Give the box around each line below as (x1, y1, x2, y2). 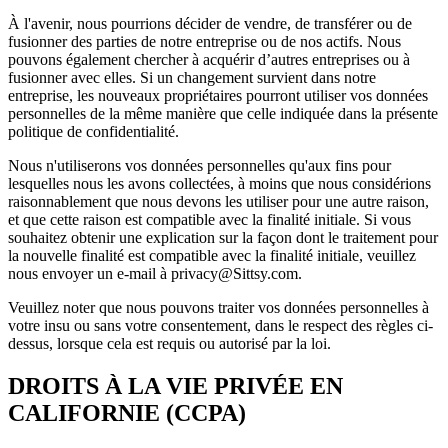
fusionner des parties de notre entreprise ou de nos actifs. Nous (8, 33, 401, 51)
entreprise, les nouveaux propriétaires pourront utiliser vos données (8, 87, 428, 105)
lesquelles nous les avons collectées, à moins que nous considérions (8, 175, 431, 193)
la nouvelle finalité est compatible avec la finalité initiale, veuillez (8, 247, 416, 265)
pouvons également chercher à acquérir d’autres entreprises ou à (8, 51, 410, 69)
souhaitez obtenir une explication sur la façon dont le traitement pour (8, 229, 438, 247)
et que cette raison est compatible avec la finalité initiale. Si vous (8, 211, 411, 229)
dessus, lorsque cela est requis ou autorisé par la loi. (8, 335, 331, 353)
